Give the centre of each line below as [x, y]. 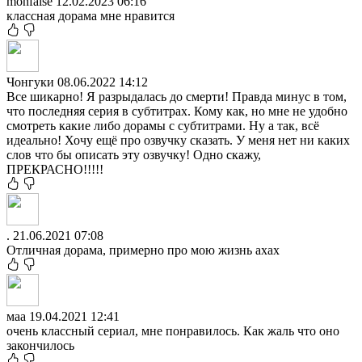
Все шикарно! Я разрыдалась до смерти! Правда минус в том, [177, 96]
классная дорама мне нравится [90, 15]
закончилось [40, 345]
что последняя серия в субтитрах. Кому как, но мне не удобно [177, 111]
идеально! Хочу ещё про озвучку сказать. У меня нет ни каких [178, 140]
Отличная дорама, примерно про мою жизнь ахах [143, 250]
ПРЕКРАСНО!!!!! [55, 169]
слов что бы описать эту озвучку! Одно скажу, [134, 154]
